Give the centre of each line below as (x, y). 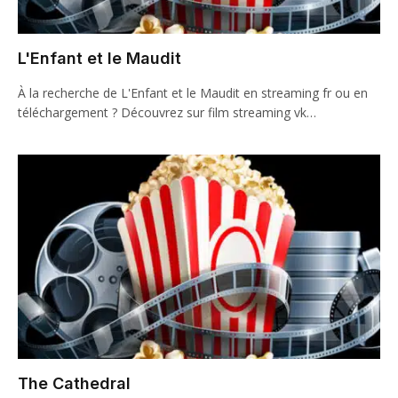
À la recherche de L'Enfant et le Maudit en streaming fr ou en (193, 93)
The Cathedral (74, 383)
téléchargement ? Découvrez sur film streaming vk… (167, 112)
